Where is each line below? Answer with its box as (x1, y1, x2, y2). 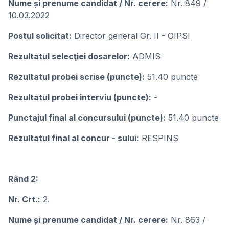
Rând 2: (8, 174, 38, 184)
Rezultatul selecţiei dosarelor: (8, 51, 130, 61)
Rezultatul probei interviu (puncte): (8, 92, 151, 102)
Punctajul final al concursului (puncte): (8, 112, 166, 123)
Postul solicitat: (8, 31, 72, 41)
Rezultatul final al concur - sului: (8, 133, 139, 143)
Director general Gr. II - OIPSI (72, 31, 190, 41)
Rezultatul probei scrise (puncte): (8, 72, 145, 82)
